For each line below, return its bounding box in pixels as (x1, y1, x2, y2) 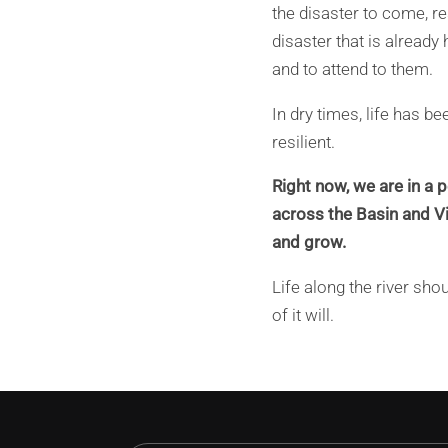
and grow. (272, 233, 346, 253)
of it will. (272, 305, 334, 325)
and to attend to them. (272, 59, 433, 79)
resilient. (272, 132, 335, 152)
